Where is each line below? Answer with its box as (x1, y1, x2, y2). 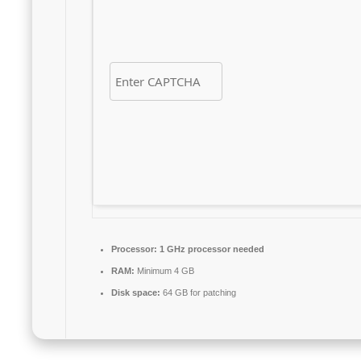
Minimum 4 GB (134, 266, 194, 276)
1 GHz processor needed (156, 244, 264, 254)
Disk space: (110, 288, 160, 297)
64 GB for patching (160, 288, 236, 297)
